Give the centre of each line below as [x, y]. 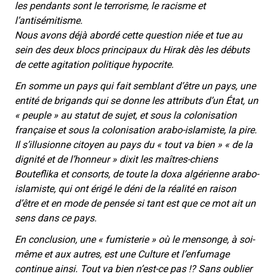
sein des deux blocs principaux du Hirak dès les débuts [132, 50]
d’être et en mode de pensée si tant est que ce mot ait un [135, 203]
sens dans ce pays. [56, 218]
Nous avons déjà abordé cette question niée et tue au [128, 35]
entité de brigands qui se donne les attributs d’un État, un [136, 100]
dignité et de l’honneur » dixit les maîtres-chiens [116, 159]
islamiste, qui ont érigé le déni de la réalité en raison [125, 188]
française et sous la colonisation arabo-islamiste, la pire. [136, 130]
